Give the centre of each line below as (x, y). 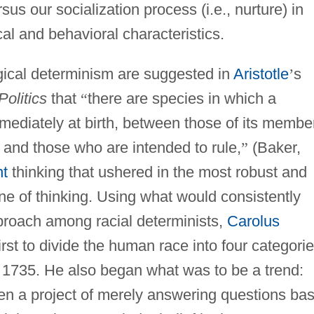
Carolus (253, 221)
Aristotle (261, 74)
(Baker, (274, 147)
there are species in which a (182, 98)
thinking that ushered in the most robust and (157, 172)
